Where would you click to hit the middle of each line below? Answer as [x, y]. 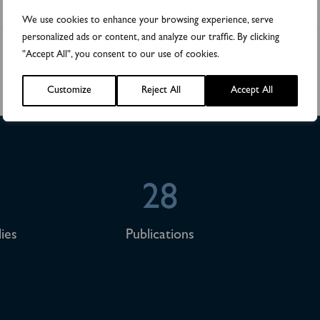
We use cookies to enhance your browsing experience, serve [148, 20]
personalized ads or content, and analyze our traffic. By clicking [151, 37]
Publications [160, 236]
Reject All [161, 90]
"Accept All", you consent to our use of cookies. [121, 55]
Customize [69, 90]
